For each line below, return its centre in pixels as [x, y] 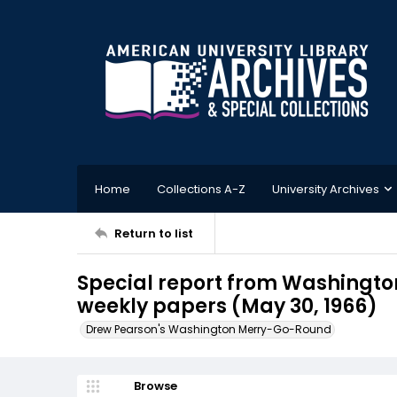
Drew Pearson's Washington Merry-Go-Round [209, 329]
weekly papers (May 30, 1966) [227, 306]
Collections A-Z [201, 189]
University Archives [326, 189]
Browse [155, 386]
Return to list [154, 233]
